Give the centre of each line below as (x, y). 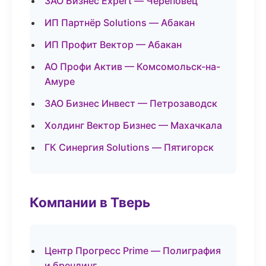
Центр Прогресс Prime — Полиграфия (133, 251)
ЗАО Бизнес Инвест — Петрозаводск (131, 103)
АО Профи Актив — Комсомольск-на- (132, 66)
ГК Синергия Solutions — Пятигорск (129, 147)
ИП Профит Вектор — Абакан (113, 45)
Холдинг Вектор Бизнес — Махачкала (133, 125)
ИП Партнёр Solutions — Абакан (120, 23)
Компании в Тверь (90, 202)
